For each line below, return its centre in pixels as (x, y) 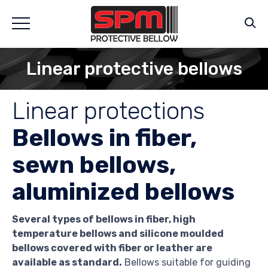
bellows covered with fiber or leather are (112, 248)
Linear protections (108, 111)
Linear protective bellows (134, 69)
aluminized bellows (123, 192)
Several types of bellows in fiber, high (104, 220)
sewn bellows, (94, 165)
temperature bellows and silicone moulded (118, 234)
